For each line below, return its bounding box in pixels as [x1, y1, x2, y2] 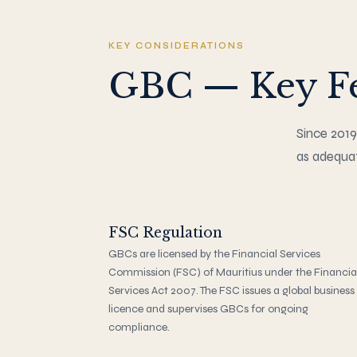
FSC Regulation [108, 223, 222, 241]
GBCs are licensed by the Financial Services [108, 246, 320, 261]
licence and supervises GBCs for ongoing [108, 301, 308, 316]
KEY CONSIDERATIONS [108, 40, 245, 51]
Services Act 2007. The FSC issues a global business [108, 283, 355, 297]
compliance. [108, 320, 170, 334]
